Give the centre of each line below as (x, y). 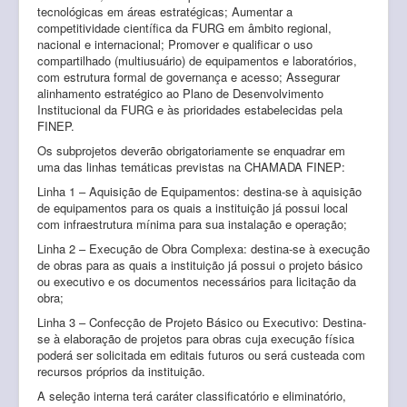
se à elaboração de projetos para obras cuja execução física (196, 338)
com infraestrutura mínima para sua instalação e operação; (192, 223)
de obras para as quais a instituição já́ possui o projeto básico (200, 264)
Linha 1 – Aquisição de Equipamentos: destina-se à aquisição (199, 191)
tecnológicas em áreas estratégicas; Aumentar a (165, 11)
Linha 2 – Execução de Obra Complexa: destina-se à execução (203, 248)
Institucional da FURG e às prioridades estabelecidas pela (190, 109)
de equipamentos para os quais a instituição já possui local (193, 207)
